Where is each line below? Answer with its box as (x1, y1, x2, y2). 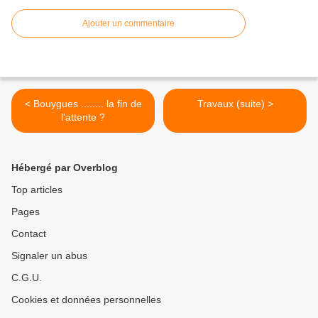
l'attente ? (61, 111, 105, 124)
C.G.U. (11, 272, 42, 284)
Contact (11, 228, 46, 240)
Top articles (11, 184, 62, 196)
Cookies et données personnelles (11, 294, 161, 306)
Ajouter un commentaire (82, 18, 175, 29)
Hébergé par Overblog (11, 162, 118, 174)
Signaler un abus (11, 250, 87, 262)
